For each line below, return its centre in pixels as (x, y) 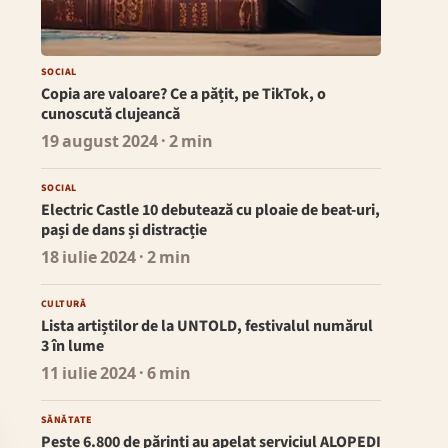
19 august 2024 (99, 142)
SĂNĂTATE (66, 420)
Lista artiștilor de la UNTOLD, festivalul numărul (206, 326)
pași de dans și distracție (123, 230)
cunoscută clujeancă (110, 114)
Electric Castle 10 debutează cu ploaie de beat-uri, (210, 210)
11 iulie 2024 (88, 374)
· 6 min (163, 374)
